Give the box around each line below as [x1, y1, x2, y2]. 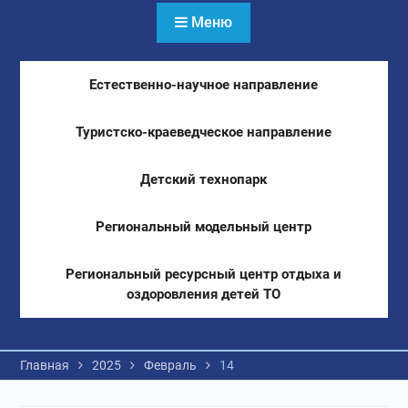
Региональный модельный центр [96, 219, 312, 235]
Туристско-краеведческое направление [76, 124, 332, 140]
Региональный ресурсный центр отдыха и [66, 266, 342, 282]
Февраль [143, 358, 197, 372]
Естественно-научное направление [89, 76, 319, 93]
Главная [19, 358, 69, 372]
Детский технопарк [140, 171, 268, 188]
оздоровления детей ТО [127, 286, 281, 302]
